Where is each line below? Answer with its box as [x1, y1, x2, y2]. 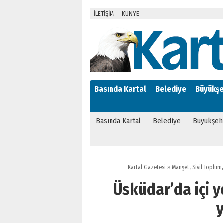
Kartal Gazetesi [128, 164, 166, 171]
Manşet [172, 164, 189, 171]
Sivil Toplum [192, 164, 222, 171]
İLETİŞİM [94, 10, 114, 17]
